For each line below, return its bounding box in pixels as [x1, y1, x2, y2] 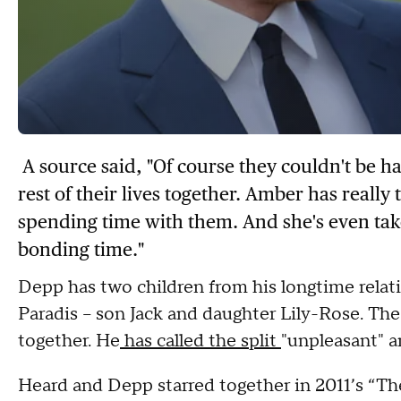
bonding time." [18, 237, 144, 260]
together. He [18, 328, 120, 353]
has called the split [120, 328, 281, 353]
